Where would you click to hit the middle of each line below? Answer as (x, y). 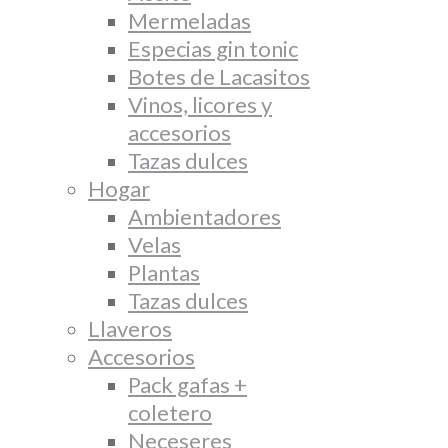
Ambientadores (204, 216)
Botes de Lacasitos (219, 76)
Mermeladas (189, 20)
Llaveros (130, 328)
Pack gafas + (187, 384)
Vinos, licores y (200, 104)
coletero (170, 412)
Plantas (164, 272)
